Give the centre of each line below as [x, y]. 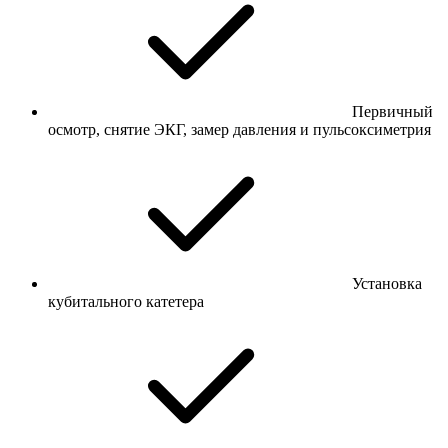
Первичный [392, 111]
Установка [387, 283]
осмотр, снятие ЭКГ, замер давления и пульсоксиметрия [239, 129]
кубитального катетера [126, 301]
